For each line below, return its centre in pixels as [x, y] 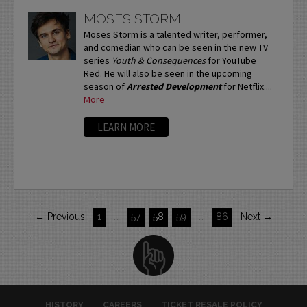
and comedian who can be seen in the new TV [175, 48]
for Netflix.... [246, 87]
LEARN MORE [126, 127]
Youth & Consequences [158, 61]
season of [105, 87]
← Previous [60, 216]
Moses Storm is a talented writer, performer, [175, 35]
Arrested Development [174, 87]
